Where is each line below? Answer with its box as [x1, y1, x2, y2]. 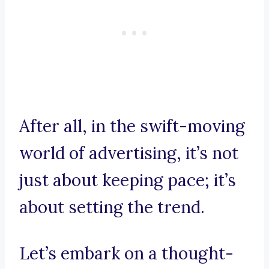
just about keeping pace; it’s [19, 169, 236, 192]
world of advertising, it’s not [19, 142, 238, 165]
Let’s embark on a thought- [19, 243, 234, 265]
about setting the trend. [19, 196, 205, 219]
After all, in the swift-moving [19, 115, 245, 138]
